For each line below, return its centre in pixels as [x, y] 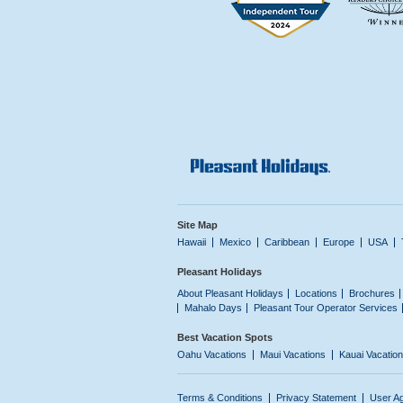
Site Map [197, 224]
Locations [316, 293]
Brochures [372, 293]
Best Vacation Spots [225, 337]
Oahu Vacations [212, 354]
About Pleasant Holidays [230, 293]
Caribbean [287, 242]
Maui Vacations [293, 354]
